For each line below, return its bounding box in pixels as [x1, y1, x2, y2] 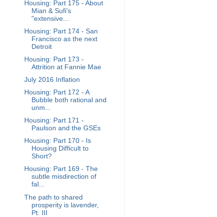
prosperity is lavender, [31, 201, 99, 209]
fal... [31, 181, 45, 188]
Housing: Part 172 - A [24, 89, 89, 96]
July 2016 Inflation [24, 76, 80, 83]
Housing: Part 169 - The [24, 165, 98, 173]
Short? [31, 153, 52, 160]
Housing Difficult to [31, 145, 89, 153]
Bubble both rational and [31, 96, 107, 104]
